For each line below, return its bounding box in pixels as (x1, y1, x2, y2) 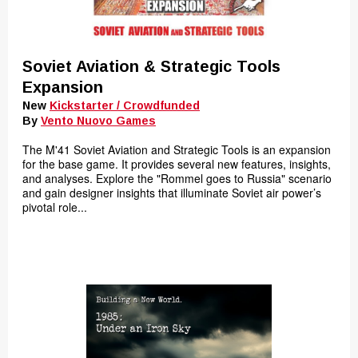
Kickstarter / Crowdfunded (50, 99, 200, 112)
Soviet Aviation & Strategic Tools (22, 58, 280, 75)
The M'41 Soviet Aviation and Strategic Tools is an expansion (22, 141, 331, 157)
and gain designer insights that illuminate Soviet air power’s (22, 185, 321, 201)
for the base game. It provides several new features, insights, (22, 156, 331, 172)
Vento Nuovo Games (41, 114, 156, 127)
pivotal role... (22, 199, 87, 215)
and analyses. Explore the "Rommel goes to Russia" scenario (22, 170, 332, 186)
